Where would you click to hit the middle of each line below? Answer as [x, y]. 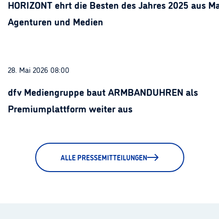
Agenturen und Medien [55, 21]
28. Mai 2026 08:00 [39, 69]
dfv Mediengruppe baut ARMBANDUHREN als [103, 91]
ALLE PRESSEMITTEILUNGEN [104, 157]
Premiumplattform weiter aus [70, 108]
